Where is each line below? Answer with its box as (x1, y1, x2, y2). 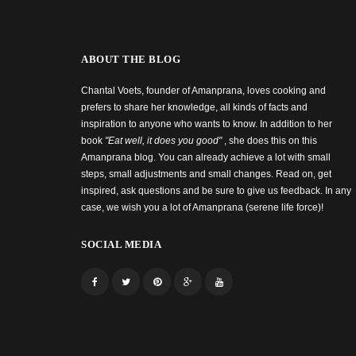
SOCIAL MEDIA (81, 238, 161, 250)
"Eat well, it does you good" (105, 134, 224, 146)
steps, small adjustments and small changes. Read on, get (81, 168, 331, 180)
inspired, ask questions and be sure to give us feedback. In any (81, 184, 351, 196)
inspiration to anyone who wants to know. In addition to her (81, 118, 332, 130)
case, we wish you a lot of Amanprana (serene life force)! (81, 201, 323, 213)
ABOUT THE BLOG (81, 52, 180, 65)
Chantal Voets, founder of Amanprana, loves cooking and (81, 84, 326, 96)
